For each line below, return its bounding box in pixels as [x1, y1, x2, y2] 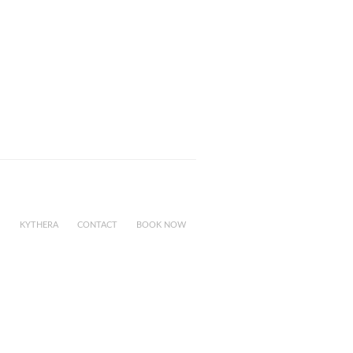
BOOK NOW [136, 220, 187, 229]
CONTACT [77, 220, 118, 229]
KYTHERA [20, 220, 59, 229]
